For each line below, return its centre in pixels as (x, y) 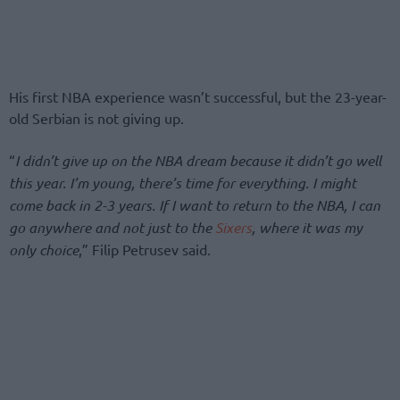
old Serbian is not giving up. (96, 118)
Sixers (233, 227)
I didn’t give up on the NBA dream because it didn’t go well (198, 160)
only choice (44, 249)
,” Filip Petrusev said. (145, 249)
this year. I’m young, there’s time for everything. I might (183, 182)
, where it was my (307, 227)
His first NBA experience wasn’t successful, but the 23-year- (198, 97)
